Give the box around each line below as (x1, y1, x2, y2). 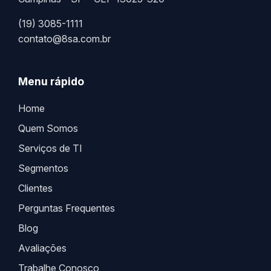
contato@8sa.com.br (18, 32, 111, 45)
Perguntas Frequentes (18, 201, 115, 214)
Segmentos (18, 162, 68, 174)
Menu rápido (18, 74, 84, 88)
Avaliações (18, 241, 67, 254)
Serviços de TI (18, 142, 82, 154)
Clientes (18, 181, 53, 194)
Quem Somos (18, 122, 78, 134)
